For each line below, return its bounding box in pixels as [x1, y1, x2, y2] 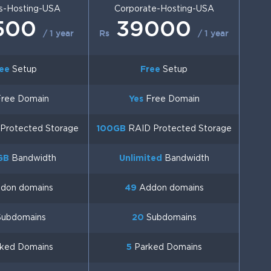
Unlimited [119, 155, 162, 162]
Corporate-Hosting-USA [114, 5, 214, 13]
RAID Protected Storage [125, 125, 232, 132]
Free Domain [143, 96, 200, 103]
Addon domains [136, 184, 204, 192]
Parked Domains [131, 244, 202, 251]
